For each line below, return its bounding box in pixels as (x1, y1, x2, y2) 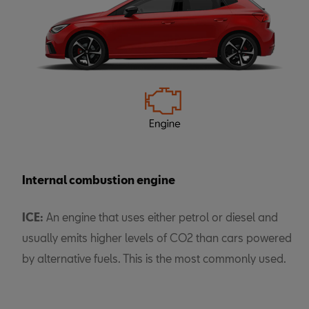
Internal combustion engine (22, 172, 175, 186)
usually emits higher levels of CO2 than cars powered (22, 230, 292, 244)
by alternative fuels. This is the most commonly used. (22, 251, 286, 265)
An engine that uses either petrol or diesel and (43, 210, 278, 223)
